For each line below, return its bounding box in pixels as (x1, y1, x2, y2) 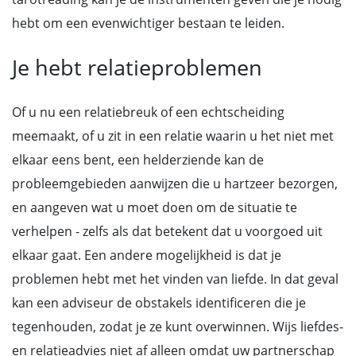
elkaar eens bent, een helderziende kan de (12, 151, 264, 168)
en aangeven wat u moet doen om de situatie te (12, 199, 297, 216)
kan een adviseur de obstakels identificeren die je (12, 294, 306, 311)
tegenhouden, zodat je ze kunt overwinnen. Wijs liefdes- (12, 318, 343, 335)
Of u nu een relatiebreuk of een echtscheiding (12, 103, 284, 121)
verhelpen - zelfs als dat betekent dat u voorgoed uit (12, 222, 323, 240)
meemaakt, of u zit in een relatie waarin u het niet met (12, 127, 334, 145)
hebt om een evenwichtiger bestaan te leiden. (12, 14, 284, 32)
